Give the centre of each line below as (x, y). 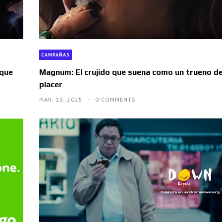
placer (51, 85)
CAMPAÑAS (55, 55)
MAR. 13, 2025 (62, 100)
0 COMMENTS (115, 100)
